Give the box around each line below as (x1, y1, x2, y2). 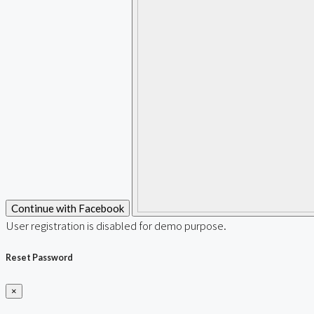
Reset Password (6, 252, 73, 263)
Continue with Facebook (11, 202, 124, 214)
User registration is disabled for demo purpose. (6, 218, 226, 233)
